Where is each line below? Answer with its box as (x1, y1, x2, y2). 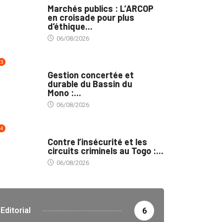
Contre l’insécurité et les (47, 136, 147, 147)
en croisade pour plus (47, 12, 134, 23)
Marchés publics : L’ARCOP (47, 3, 154, 14)
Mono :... (47, 87, 81, 99)
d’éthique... (47, 21, 93, 32)
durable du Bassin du (47, 78, 132, 90)
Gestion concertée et (47, 69, 134, 81)
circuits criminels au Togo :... (47, 145, 164, 156)
